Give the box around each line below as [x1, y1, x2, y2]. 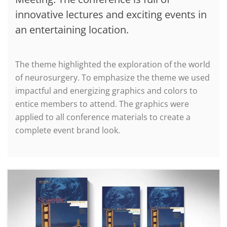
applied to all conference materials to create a [15, 111, 191, 123]
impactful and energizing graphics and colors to [15, 85, 198, 96]
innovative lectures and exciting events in [15, 8, 207, 21]
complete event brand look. [15, 125, 120, 136]
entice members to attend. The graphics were [15, 98, 189, 109]
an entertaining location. [15, 23, 129, 36]
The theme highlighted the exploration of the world [15, 59, 210, 70]
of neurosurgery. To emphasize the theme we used [15, 72, 210, 83]
